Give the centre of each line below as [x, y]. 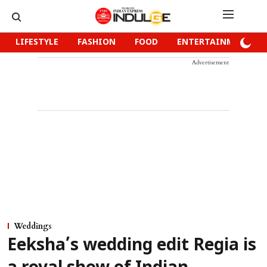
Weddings [33, 226]
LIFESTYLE [37, 43]
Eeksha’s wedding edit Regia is [132, 246]
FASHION [97, 43]
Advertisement [210, 63]
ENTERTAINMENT [214, 43]
